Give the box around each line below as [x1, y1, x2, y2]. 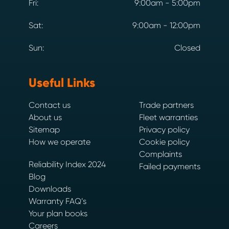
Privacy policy [139, 125, 190, 134]
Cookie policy [139, 137, 190, 147]
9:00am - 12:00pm [132, 20, 200, 30]
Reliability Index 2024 [29, 159, 106, 169]
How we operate [29, 137, 90, 147]
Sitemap [29, 125, 60, 134]
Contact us [29, 100, 71, 110]
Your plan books [29, 209, 87, 218]
